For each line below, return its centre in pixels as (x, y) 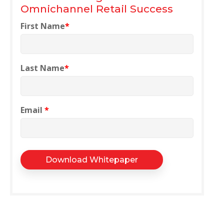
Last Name (42, 68)
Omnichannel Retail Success (97, 8)
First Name (43, 26)
